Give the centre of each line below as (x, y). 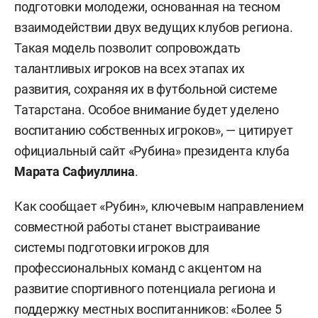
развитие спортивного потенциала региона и (145, 289)
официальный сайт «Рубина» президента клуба (152, 151)
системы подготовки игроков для (112, 248)
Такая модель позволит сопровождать (128, 48)
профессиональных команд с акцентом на (138, 268)
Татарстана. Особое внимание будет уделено (147, 110)
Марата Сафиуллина (75, 172)
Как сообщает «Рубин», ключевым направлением (159, 207)
